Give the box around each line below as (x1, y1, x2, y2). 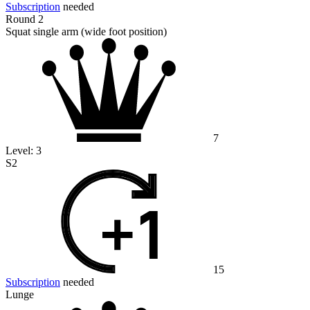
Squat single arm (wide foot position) (6, 26, 167, 38)
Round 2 (6, 13, 44, 26)
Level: (6, 145, 36, 157)
